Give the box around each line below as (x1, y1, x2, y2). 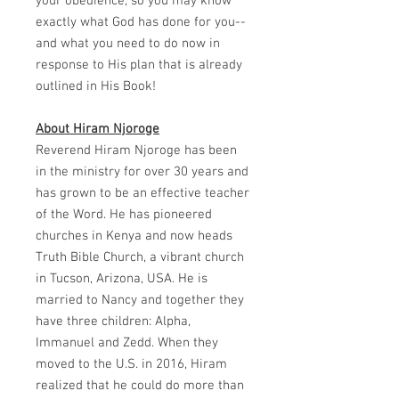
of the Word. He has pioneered (36, 207, 212, 223)
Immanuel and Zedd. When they (36, 335, 218, 351)
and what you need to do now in (36, 36, 220, 52)
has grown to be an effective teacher (36, 185, 249, 201)
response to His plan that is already (36, 57, 242, 73)
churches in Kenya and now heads (36, 228, 232, 244)
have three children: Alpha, (36, 313, 191, 330)
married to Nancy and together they (36, 292, 244, 308)
